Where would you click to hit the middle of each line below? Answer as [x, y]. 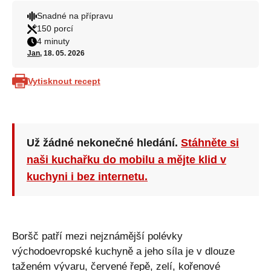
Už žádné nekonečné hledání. [104, 143]
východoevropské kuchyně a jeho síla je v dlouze [123, 251]
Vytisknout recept [64, 81]
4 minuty [53, 41]
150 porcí [55, 28]
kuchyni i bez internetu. [87, 177]
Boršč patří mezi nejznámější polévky [97, 236]
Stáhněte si [210, 143]
